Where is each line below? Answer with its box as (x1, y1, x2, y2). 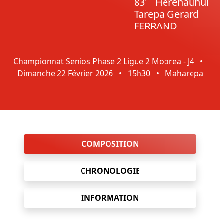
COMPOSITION (81, 138, 139, 149)
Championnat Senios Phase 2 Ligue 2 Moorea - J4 (13, 56, 194, 67)
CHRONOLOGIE (80, 165, 140, 176)
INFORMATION (81, 192, 139, 203)
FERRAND (134, 19, 178, 32)
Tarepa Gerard (134, 7, 199, 21)
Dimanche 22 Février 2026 (17, 68, 115, 79)
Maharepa (163, 68, 203, 79)
